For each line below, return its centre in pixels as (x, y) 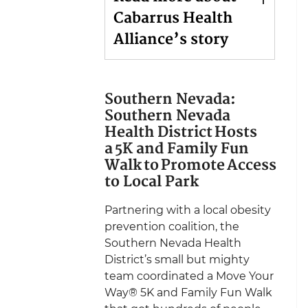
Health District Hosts (181, 133)
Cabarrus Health (173, 19)
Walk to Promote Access (190, 166)
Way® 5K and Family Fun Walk (188, 292)
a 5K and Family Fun (177, 149)
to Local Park (152, 182)
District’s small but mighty (177, 259)
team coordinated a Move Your (189, 276)
